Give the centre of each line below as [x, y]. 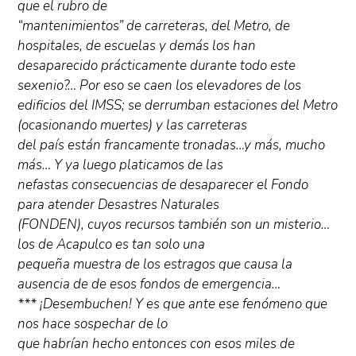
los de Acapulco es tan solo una [112, 244]
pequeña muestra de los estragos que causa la [155, 264]
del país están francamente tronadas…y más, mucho [172, 145]
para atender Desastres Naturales [119, 205]
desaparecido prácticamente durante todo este [157, 66]
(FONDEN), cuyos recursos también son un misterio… [174, 224]
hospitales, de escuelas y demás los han [137, 46]
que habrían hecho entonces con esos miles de [157, 344]
